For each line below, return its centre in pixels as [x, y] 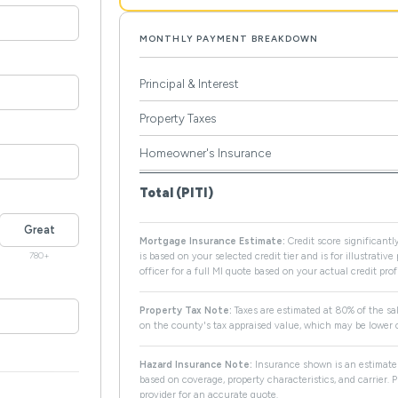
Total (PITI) [176, 192]
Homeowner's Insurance [205, 152]
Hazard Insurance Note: [196, 364]
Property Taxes [178, 118]
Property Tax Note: [186, 310]
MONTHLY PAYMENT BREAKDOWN [229, 38]
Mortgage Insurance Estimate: [212, 241]
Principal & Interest [189, 83]
